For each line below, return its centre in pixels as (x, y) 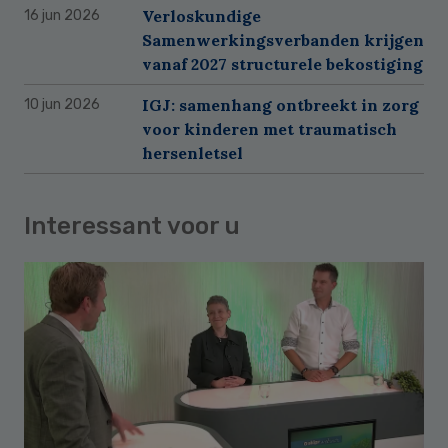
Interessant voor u (132, 225)
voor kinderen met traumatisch (269, 128)
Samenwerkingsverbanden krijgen (283, 39)
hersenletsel (192, 152)
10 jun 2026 (62, 104)
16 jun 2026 (62, 15)
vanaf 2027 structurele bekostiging (282, 63)
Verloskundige (201, 15)
